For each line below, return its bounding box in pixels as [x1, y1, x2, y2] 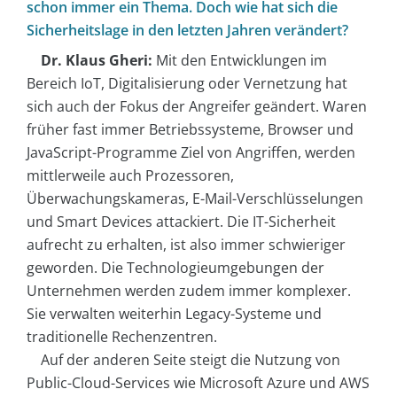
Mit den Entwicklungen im [152, 50, 327, 70]
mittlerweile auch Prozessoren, [27, 165, 234, 185]
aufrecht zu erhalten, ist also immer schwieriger [27, 234, 346, 254]
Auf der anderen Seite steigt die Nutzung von [41, 349, 340, 370]
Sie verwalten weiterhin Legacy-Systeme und [27, 303, 322, 323]
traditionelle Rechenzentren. [27, 326, 217, 346]
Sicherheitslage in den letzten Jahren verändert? [27, 19, 348, 40]
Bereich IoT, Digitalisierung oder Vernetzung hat [27, 73, 347, 93]
